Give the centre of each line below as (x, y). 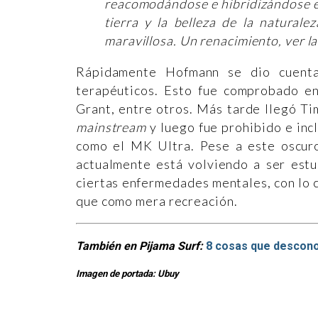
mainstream (111, 127)
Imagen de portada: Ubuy (127, 274)
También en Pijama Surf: (141, 246)
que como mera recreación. (158, 201)
